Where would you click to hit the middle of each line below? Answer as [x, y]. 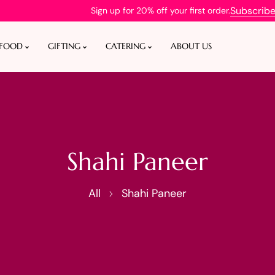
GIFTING [64, 46]
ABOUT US [191, 46]
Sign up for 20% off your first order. [161, 10]
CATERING [125, 46]
